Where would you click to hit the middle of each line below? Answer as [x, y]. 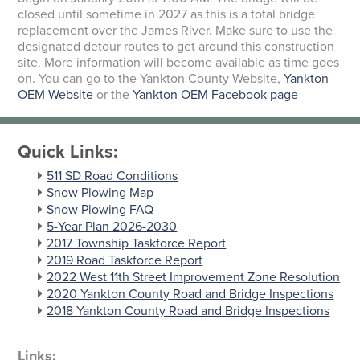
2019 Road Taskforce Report [125, 260]
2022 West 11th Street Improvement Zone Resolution [194, 277]
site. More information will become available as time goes [179, 63]
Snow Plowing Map [100, 192]
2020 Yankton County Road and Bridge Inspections [190, 294]
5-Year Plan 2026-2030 [112, 226]
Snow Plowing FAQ [100, 209]
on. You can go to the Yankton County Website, [151, 79]
